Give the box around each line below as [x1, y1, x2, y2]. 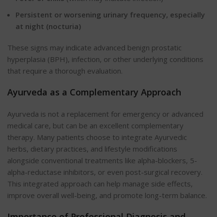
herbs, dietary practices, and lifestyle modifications [7, 144, 177, 154]
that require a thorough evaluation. [7, 66, 123, 76]
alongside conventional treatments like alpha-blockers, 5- [7, 155, 197, 166]
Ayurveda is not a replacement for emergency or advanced [7, 109, 203, 119]
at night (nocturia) [15, 21, 81, 31]
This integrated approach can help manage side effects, [7, 179, 193, 189]
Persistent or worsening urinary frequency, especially [15, 10, 205, 20]
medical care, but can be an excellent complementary [7, 121, 184, 131]
